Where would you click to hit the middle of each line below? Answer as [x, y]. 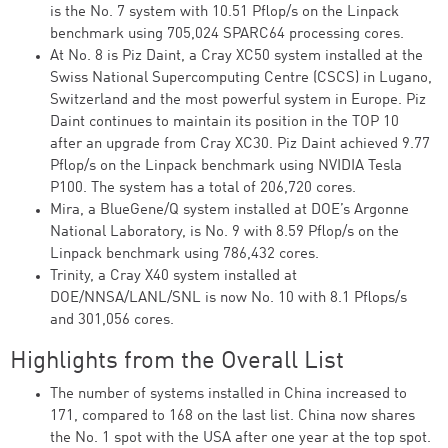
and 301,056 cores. [112, 320]
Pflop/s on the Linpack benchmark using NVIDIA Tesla [226, 166]
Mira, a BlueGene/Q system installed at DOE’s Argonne [229, 210]
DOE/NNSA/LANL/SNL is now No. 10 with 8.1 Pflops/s [228, 298]
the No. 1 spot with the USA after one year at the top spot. [240, 438]
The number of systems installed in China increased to [228, 394]
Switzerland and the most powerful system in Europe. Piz [238, 100]
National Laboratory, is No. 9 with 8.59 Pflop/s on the [224, 232]
